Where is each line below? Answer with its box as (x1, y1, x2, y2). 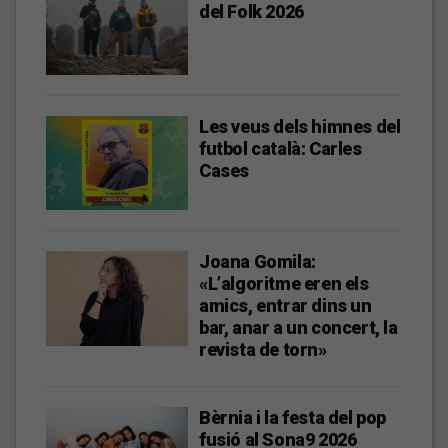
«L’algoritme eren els (199, 273, 369, 295)
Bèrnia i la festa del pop (199, 407, 387, 429)
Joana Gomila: (199, 251, 316, 273)
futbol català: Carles (199, 137, 362, 159)
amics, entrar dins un (199, 295, 372, 317)
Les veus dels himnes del (199, 115, 401, 137)
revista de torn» (199, 339, 327, 361)
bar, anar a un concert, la (199, 317, 398, 339)
